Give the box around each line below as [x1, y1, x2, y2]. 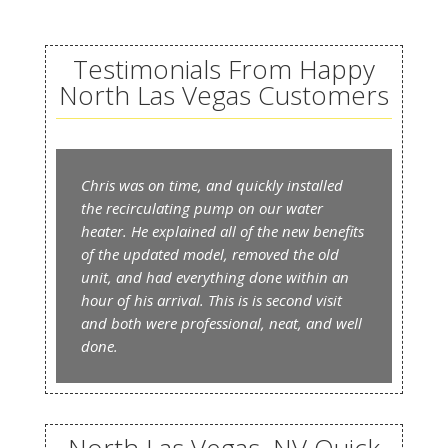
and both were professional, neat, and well [80, 313, 362, 334]
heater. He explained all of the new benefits [80, 221, 364, 242]
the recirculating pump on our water [80, 198, 323, 219]
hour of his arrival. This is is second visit [80, 290, 342, 311]
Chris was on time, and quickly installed [80, 175, 343, 196]
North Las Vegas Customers [58, 77, 389, 114]
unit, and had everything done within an [80, 267, 349, 288]
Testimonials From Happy [72, 51, 375, 88]
